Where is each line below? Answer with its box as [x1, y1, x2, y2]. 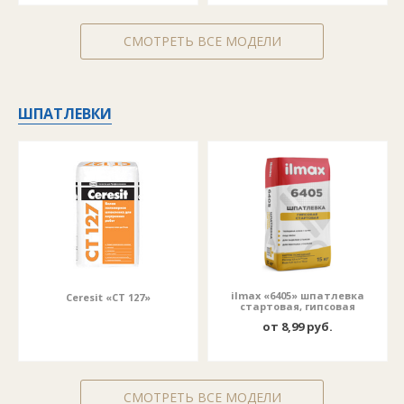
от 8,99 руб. [262, 318, 333, 335]
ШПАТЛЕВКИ [18, 104, 112, 124]
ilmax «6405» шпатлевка [231, 289, 364, 302]
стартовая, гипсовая [240, 299, 355, 313]
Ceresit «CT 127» [66, 290, 151, 304]
